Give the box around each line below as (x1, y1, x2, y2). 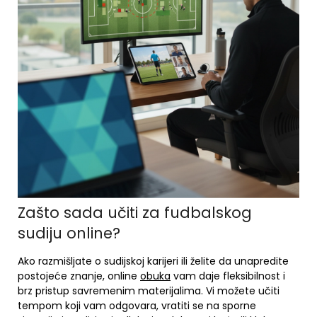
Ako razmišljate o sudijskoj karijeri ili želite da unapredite (18, 254, 289, 268)
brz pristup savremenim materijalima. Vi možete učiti (18, 284, 279, 298)
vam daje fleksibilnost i (171, 269, 285, 283)
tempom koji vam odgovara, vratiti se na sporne (18, 299, 256, 313)
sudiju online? (18, 223, 120, 243)
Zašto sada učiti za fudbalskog (18, 202, 252, 223)
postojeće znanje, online (18, 269, 140, 283)
